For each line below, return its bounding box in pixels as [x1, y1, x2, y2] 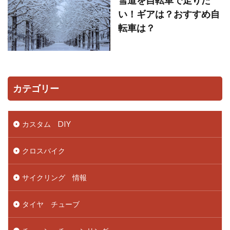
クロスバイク [22, 146, 65, 156]
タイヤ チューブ [22, 200, 80, 209]
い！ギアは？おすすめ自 [118, 8, 220, 20]
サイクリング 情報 [22, 173, 87, 182]
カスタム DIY [22, 120, 71, 129]
